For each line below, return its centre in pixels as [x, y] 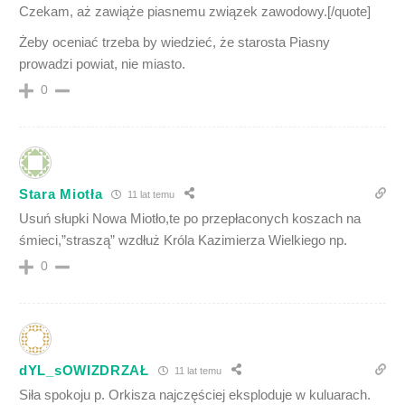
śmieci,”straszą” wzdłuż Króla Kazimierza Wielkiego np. [183, 240]
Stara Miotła [61, 193]
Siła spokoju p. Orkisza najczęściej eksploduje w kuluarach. [195, 395]
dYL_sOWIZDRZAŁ [84, 370]
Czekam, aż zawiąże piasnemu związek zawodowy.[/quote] [195, 12]
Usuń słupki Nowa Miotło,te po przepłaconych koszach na [190, 219]
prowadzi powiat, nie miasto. [102, 64]
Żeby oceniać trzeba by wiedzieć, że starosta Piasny [174, 42]
